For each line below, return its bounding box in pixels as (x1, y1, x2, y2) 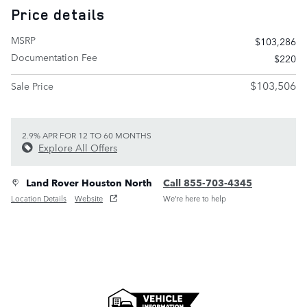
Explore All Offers (38, 140, 117, 154)
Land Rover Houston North (26, 175, 152, 189)
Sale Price (11, 79, 53, 93)
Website (75, 192, 103, 204)
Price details (11, 5, 105, 24)
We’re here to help (163, 192, 226, 204)
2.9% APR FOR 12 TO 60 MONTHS (22, 129, 151, 141)
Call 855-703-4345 (163, 175, 252, 189)
